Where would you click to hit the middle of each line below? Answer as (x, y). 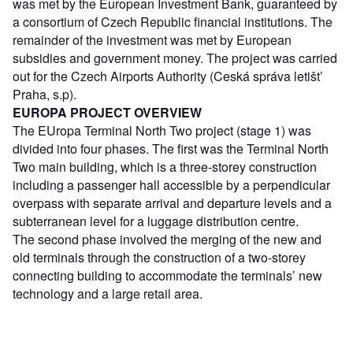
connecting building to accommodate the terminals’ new (167, 275)
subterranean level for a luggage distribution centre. (156, 221)
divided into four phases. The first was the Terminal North (171, 148)
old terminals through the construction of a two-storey (159, 257)
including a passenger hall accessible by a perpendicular (171, 184)
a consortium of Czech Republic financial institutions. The (173, 21)
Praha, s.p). (45, 94)
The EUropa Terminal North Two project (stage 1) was (162, 130)
